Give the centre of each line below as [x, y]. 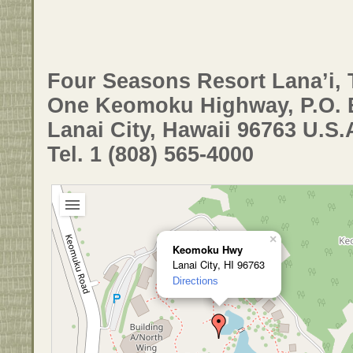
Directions [195, 281]
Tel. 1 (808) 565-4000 [150, 155]
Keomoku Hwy [208, 249]
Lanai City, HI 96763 [219, 264]
